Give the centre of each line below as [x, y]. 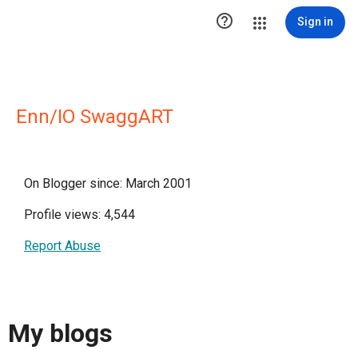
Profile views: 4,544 [80, 215]
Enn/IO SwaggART [95, 117]
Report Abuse [62, 246]
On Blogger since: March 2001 [108, 183]
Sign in [315, 22]
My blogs [60, 334]
